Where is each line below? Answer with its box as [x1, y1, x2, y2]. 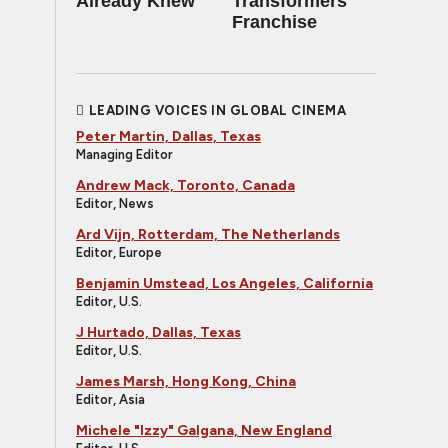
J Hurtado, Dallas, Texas [76, 324, 241, 341]
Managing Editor [76, 147, 173, 162]
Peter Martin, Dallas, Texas [76, 128, 261, 145]
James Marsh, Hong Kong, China [76, 373, 296, 390]
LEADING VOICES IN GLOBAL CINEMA [88, 103, 346, 118]
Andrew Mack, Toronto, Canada [76, 177, 295, 194]
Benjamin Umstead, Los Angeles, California [76, 275, 373, 292]
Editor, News [76, 196, 154, 211]
